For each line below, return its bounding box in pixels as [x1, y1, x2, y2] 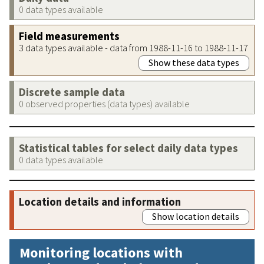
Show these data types [148, 56, 239, 68]
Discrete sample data [19, 85, 125, 99]
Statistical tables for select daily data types [19, 141, 238, 155]
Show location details [152, 210, 239, 222]
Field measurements [19, 29, 120, 43]
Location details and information [19, 194, 181, 209]
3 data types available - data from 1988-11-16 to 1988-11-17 [19, 41, 248, 54]
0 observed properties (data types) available [19, 97, 190, 110]
